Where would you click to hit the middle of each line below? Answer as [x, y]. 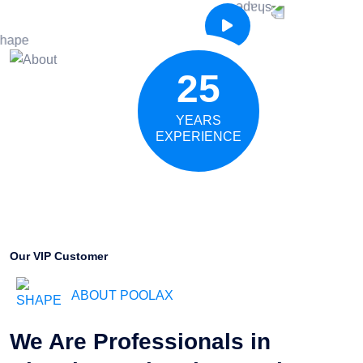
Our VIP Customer [59, 256]
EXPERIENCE [199, 137]
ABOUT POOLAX [122, 296]
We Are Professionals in [140, 342]
